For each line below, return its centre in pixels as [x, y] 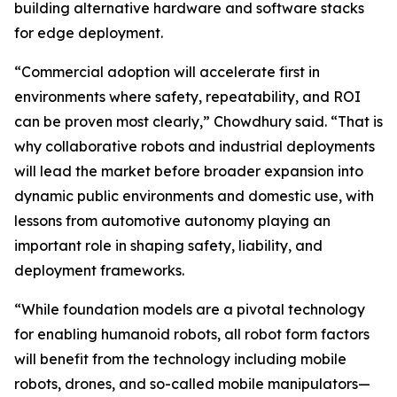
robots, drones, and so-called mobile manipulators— [192, 384]
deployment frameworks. [99, 270]
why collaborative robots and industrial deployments [195, 146]
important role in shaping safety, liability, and [168, 245]
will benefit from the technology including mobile [180, 359]
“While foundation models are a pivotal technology [190, 309]
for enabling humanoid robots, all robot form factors [192, 334]
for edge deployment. [89, 33]
